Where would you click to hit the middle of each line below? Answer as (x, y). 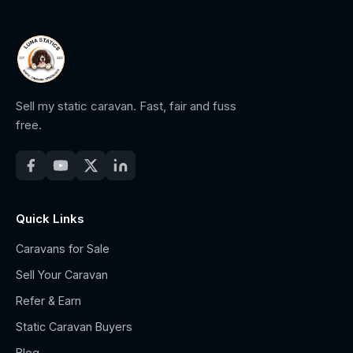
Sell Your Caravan (62, 275)
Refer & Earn (48, 301)
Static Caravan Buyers (74, 327)
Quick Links (50, 219)
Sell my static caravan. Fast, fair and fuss (126, 106)
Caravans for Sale (63, 249)
